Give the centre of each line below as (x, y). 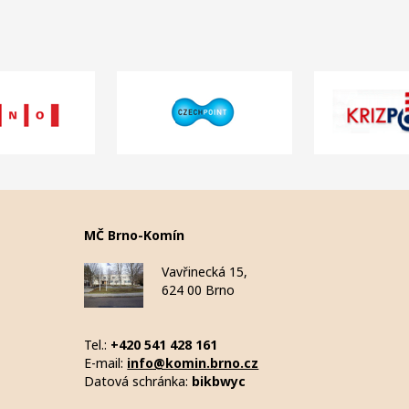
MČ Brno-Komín (135, 235)
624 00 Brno (199, 290)
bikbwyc (219, 381)
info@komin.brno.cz (193, 363)
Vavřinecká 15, (205, 272)
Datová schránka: (138, 381)
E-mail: (106, 363)
